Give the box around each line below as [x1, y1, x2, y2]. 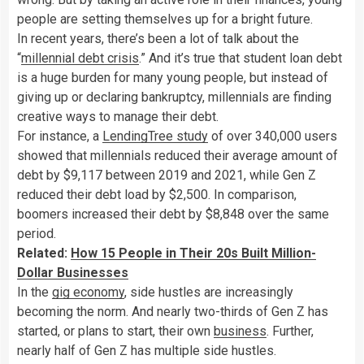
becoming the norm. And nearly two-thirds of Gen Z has [17, 303, 328, 319]
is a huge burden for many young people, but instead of [17, 69, 328, 85]
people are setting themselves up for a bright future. [17, 11, 313, 27]
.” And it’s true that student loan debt [139, 50, 342, 66]
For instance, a [17, 128, 102, 144]
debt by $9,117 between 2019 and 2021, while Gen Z [17, 167, 316, 183]
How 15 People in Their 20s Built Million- [71, 245, 316, 261]
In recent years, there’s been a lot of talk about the [17, 30, 299, 46]
